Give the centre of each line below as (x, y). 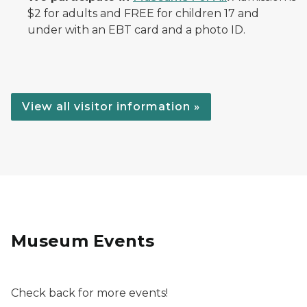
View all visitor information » (111, 107)
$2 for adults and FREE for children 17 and (143, 13)
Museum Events (83, 241)
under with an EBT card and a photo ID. (136, 30)
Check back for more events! (89, 293)
